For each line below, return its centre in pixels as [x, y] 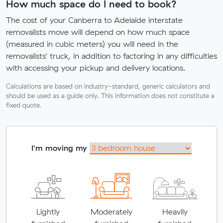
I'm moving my [60, 148]
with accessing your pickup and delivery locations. [96, 67]
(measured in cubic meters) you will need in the [92, 44]
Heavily [175, 211]
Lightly [48, 211]
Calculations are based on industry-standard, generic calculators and [108, 86]
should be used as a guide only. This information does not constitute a [110, 95]
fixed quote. [24, 105]
